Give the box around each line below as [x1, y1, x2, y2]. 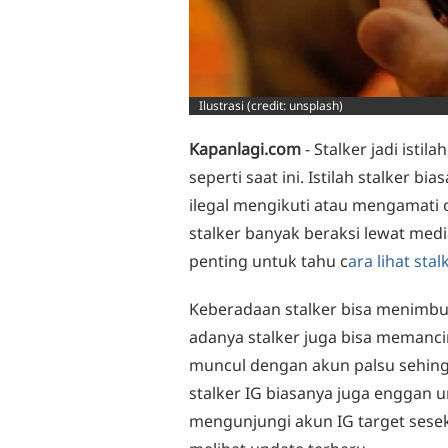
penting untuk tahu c [189, 250, 348, 272]
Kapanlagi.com [189, 138, 301, 160]
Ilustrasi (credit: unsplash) [199, 97, 343, 114]
